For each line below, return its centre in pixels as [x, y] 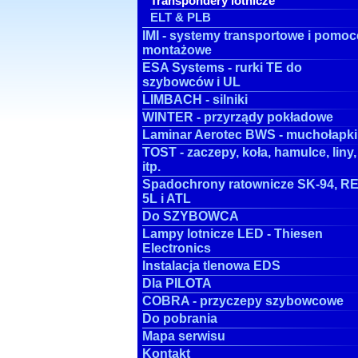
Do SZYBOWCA [191, 216]
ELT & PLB [181, 17]
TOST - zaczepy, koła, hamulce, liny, [249, 152]
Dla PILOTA [177, 283]
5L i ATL [167, 199]
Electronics [177, 248]
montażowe [177, 50]
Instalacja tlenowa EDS [211, 266]
